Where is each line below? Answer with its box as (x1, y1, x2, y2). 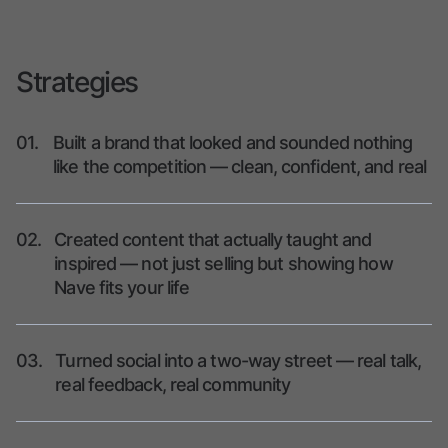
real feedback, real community (55, 374, 291, 396)
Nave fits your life (54, 277, 190, 299)
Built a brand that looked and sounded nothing (53, 132, 413, 154)
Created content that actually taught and (54, 229, 372, 251)
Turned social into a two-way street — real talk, (55, 350, 422, 372)
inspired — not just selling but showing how (54, 253, 393, 275)
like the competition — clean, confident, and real (53, 156, 426, 178)
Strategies (16, 65, 138, 100)
